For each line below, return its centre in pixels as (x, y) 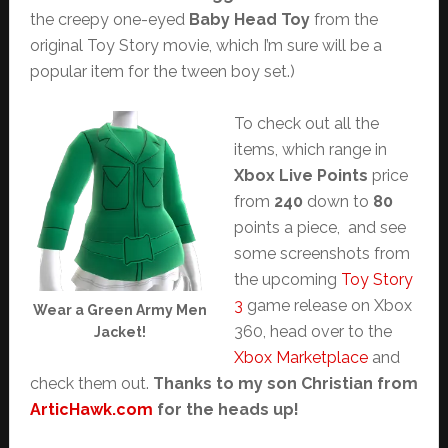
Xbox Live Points (300, 175)
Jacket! (119, 332)
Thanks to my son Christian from (285, 383)
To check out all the (306, 123)
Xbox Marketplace (300, 357)
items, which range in (310, 149)
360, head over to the (312, 331)
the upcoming (287, 279)
